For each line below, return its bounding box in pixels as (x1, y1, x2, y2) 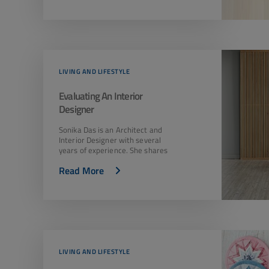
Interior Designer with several (59, 134, 161, 146)
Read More (59, 163, 104, 178)
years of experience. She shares (59, 144, 168, 156)
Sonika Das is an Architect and (59, 124, 162, 136)
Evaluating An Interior (59, 88, 143, 104)
